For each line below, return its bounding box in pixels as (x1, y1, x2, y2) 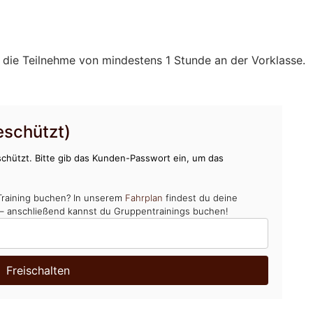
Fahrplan (125, 191, 163, 203)
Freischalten (6, 263, 70, 277)
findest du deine (163, 191, 238, 203)
